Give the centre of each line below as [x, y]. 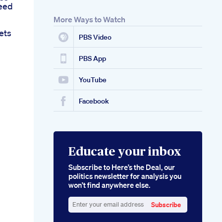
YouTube [93, 80]
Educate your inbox [125, 152]
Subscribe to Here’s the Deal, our [122, 167]
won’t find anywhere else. [109, 185]
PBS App [92, 59]
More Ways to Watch [89, 20]
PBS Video [95, 37]
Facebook [94, 101]
